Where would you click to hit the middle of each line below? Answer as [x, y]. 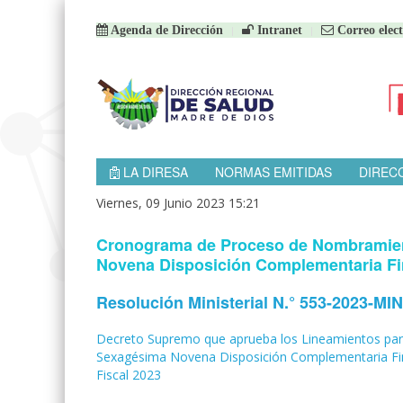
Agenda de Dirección [166, 30]
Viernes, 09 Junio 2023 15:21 [178, 203]
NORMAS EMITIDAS [273, 172]
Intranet [278, 30]
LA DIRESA [154, 172]
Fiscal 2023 [129, 375]
